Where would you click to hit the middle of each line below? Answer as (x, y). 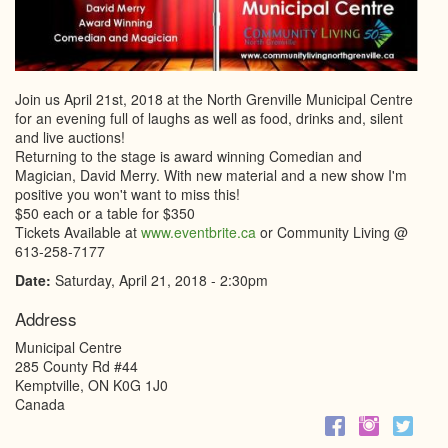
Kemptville (47, 384)
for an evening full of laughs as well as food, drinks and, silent (209, 117)
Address (46, 318)
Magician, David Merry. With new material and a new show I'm (211, 174)
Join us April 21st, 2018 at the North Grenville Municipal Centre (214, 98)
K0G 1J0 (140, 384)
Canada (40, 403)
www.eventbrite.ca (198, 231)
